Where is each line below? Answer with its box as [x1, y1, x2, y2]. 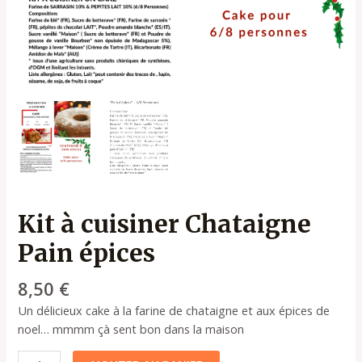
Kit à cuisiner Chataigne [18, 208, 312, 239]
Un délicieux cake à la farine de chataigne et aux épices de [18, 302, 330, 319]
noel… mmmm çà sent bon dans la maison [18, 321, 245, 338]
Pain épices [18, 237, 156, 268]
